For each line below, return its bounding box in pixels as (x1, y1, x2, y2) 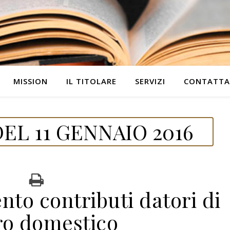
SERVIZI (135, 76, 165, 86)
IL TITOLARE (66, 76, 117, 86)
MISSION (13, 76, 48, 86)
